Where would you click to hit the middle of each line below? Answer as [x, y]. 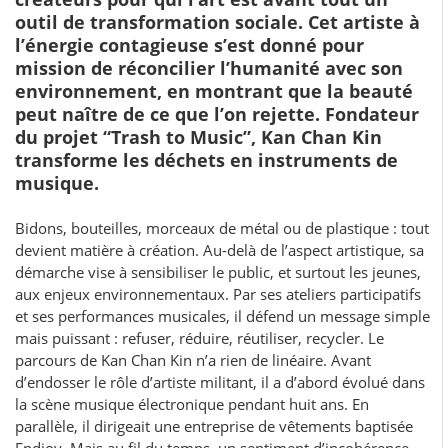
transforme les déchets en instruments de [206, 160]
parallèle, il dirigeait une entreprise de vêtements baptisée [214, 426]
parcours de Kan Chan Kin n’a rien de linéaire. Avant [193, 360]
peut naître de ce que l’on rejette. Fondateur [217, 114]
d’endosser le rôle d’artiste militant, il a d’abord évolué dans [220, 382]
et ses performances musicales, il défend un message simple [222, 316]
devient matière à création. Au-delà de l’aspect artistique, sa [219, 250]
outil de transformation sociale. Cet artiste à [217, 22]
